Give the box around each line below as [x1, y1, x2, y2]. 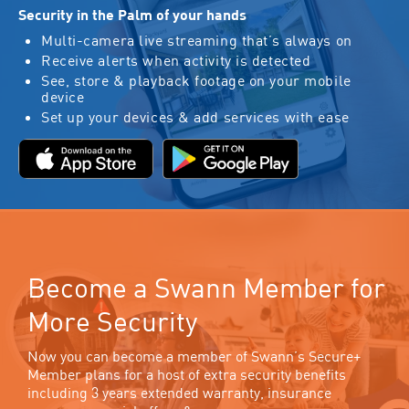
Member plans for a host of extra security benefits [27, 365, 346, 384]
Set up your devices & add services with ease [40, 108, 350, 127]
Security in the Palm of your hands [17, 5, 246, 24]
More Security [27, 304, 197, 339]
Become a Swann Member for [27, 270, 385, 305]
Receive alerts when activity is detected [40, 51, 311, 70]
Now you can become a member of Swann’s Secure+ [27, 347, 361, 366]
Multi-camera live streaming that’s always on [40, 31, 352, 50]
